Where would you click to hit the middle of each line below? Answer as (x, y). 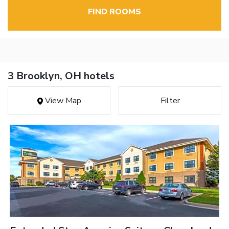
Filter (170, 101)
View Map (62, 101)
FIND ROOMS (114, 12)
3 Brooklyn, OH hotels (61, 76)
